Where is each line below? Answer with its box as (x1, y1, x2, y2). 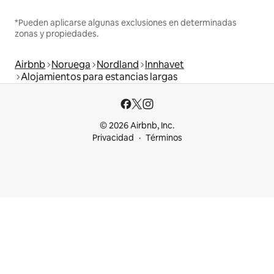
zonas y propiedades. (15, 28, 98, 40)
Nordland (97, 58, 139, 72)
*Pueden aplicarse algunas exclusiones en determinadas (15, 17, 237, 29)
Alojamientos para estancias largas (21, 70, 177, 84)
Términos (145, 132, 182, 144)
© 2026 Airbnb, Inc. (100, 120, 174, 131)
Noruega (51, 58, 91, 72)
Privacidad (92, 132, 134, 144)
